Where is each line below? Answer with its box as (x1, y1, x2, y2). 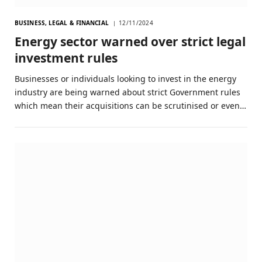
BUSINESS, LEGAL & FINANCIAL (15, 19, 109, 27)
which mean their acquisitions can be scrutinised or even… (15, 100, 246, 112)
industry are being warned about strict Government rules (15, 87, 240, 98)
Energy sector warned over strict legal (15, 33, 246, 50)
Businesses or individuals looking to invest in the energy (15, 73, 236, 85)
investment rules (15, 50, 118, 67)
